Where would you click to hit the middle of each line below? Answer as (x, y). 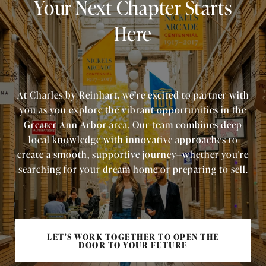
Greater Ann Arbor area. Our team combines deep (133, 124)
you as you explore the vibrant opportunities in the (133, 110)
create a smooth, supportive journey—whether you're (133, 154)
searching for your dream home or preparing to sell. (133, 169)
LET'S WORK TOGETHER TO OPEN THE (133, 236)
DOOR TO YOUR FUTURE (133, 245)
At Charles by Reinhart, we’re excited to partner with (133, 95)
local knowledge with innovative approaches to (133, 139)
